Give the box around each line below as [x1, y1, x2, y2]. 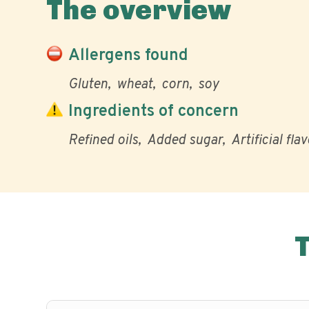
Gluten [68, 76, 108, 94]
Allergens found [68, 45, 188, 66]
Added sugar [147, 132, 222, 150]
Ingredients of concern [68, 101, 239, 122]
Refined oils [68, 132, 138, 150]
